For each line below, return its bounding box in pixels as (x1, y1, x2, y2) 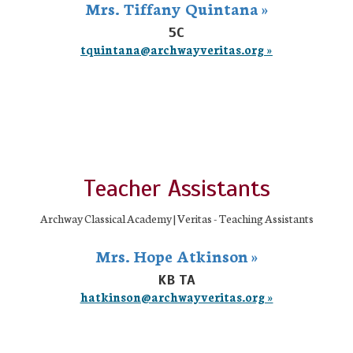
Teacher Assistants (83, 173, 270, 203)
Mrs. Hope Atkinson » (95, 244, 258, 266)
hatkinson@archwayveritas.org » (80, 288, 273, 305)
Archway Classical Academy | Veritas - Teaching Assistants (39, 210, 314, 226)
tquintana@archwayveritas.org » (80, 41, 273, 58)
